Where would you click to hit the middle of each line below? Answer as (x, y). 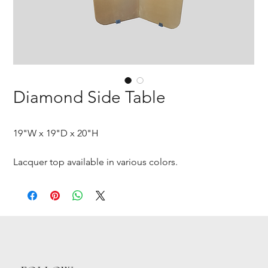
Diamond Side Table (90, 97)
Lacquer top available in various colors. (96, 162)
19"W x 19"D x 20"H (56, 133)
